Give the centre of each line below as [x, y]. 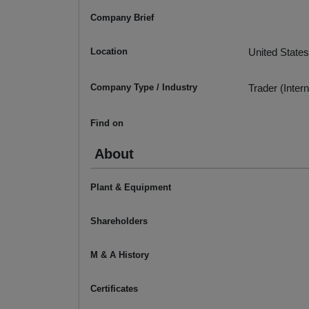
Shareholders [119, 221]
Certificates [114, 289]
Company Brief [122, 18]
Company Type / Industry [144, 88]
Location [109, 52]
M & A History [120, 255]
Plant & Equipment [131, 188]
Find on [107, 123]
